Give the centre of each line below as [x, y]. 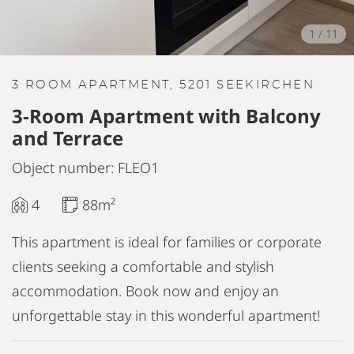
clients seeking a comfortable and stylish [143, 266]
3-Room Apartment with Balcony [166, 116]
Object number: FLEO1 [85, 168]
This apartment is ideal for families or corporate [167, 242]
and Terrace [68, 138]
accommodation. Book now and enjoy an [145, 291]
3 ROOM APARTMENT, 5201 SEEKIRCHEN [164, 85]
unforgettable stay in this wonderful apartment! [166, 315]
